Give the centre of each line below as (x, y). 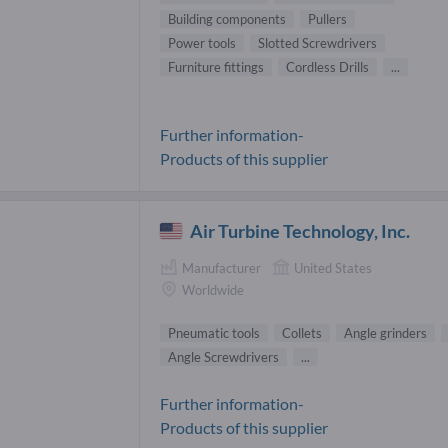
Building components (227, 18)
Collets (302, 333)
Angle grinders (385, 333)
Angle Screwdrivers (223, 357)
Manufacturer (221, 267)
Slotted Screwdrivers (317, 42)
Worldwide (213, 289)
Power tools (202, 42)
